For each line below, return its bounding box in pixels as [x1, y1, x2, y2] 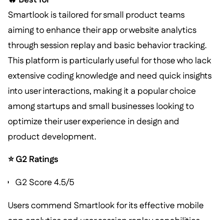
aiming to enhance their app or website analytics [7, 24, 196, 36]
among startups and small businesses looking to [7, 100, 194, 112]
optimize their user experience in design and [7, 115, 179, 128]
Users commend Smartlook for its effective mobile [7, 199, 204, 212]
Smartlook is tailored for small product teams [7, 8, 185, 21]
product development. [7, 130, 96, 143]
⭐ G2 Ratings [7, 153, 58, 166]
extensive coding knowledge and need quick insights [7, 69, 212, 82]
